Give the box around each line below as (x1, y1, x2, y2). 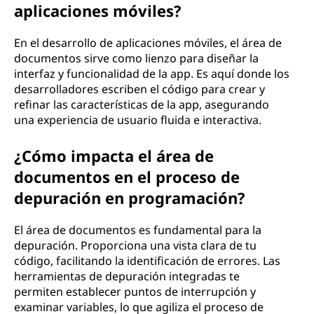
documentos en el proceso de (14, 166, 240, 187)
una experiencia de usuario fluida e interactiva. (14, 112, 261, 128)
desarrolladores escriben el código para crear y (14, 81, 265, 97)
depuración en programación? (14, 187, 245, 208)
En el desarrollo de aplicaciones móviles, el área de (14, 35, 282, 50)
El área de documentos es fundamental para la (14, 222, 261, 238)
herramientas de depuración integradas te (14, 268, 240, 284)
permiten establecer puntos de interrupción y (14, 284, 256, 299)
